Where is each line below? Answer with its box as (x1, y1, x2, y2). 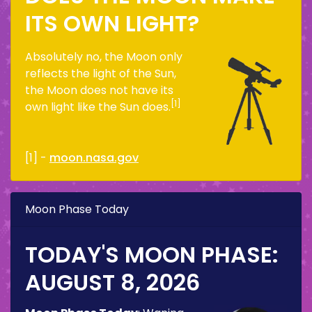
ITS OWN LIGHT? (25, 7, 199, 39)
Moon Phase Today (25, 201, 129, 217)
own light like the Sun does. (25, 98, 171, 115)
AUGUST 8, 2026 (25, 266, 200, 298)
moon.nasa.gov (49, 149, 139, 166)
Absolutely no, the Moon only (25, 48, 182, 65)
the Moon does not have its (25, 81, 173, 98)
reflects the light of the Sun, (25, 65, 176, 81)
